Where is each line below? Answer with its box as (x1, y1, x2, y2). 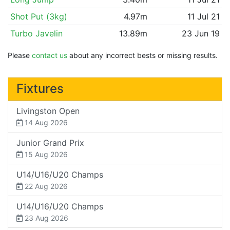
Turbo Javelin (10, 28, 63, 39)
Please (8, 50, 32, 60)
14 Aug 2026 (23, 118, 68, 127)
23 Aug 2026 (23, 213, 68, 222)
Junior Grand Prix (16, 137, 84, 148)
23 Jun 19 (182, 28, 220, 39)
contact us (32, 50, 67, 60)
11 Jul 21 (187, 11, 220, 22)
